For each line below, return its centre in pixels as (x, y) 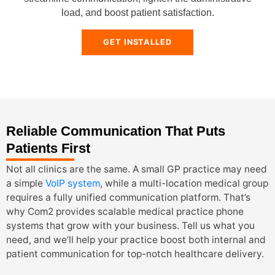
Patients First (48, 148)
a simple (26, 184)
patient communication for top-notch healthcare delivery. (135, 254)
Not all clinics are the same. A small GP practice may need (137, 169)
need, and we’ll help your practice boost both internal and (136, 240)
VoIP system (73, 184)
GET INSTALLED (137, 42)
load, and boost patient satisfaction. (137, 13)
